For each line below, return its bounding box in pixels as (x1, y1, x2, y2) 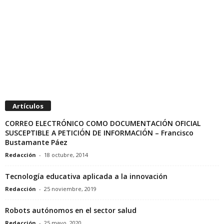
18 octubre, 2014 (44, 151, 88, 159)
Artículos (12, 101, 43, 111)
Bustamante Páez (5, 137, 67, 147)
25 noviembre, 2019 (44, 185, 96, 193)
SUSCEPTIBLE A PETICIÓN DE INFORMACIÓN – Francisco (5, 128, 193, 138)
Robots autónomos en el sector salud (5, 205, 136, 215)
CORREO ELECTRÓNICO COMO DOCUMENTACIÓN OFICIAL (5, 118, 200, 128)
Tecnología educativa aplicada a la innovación (5, 171, 167, 181)
